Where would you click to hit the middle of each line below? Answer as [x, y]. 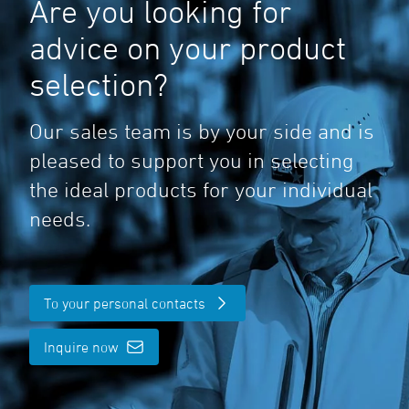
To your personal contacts [125, 304]
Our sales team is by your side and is [202, 131]
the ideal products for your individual [201, 190]
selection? [99, 84]
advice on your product [188, 48]
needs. [60, 219]
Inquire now [81, 347]
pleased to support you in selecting [192, 161]
